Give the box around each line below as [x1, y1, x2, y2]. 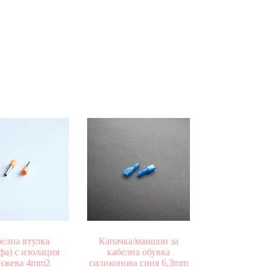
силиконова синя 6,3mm [88, 257, 188, 268]
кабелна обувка [106, 246, 170, 257]
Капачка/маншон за [98, 235, 178, 246]
